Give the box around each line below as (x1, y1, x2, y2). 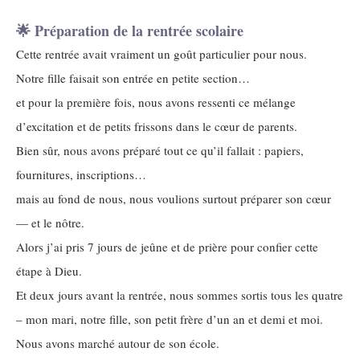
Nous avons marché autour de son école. (16, 335, 219, 351)
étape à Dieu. (16, 263, 82, 279)
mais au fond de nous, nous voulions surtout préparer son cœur (16, 190, 331, 207)
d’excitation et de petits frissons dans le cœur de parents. (16, 118, 297, 134)
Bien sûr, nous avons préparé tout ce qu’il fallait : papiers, (16, 142, 304, 158)
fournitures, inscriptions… (16, 166, 146, 182)
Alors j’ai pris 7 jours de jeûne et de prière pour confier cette (16, 239, 318, 255)
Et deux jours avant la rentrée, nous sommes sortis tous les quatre (16, 287, 343, 303)
